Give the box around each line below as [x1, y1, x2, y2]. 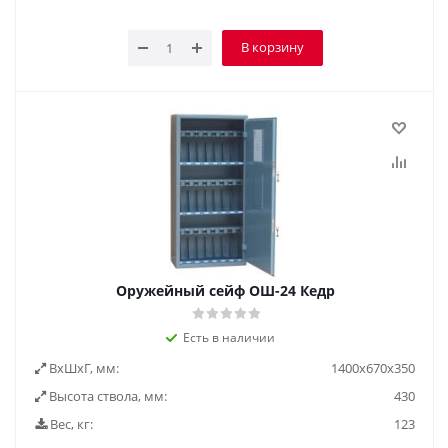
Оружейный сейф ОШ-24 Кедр [115, 281, 335, 300]
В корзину [240, 38, 304, 56]
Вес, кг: [47, 415, 93, 433]
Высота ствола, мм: [46, 387, 167, 405]
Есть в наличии [183, 329, 275, 346]
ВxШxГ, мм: [46, 359, 119, 377]
